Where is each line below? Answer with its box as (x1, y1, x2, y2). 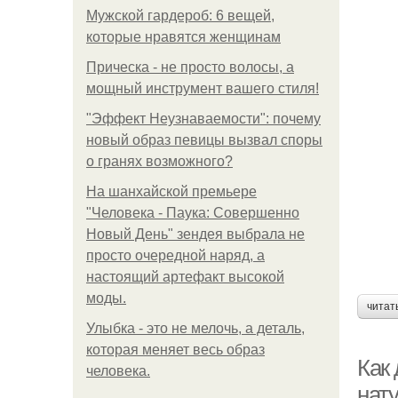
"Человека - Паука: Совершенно (86, 205, 299, 220)
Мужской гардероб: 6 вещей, (86, 8, 275, 23)
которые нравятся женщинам (86, 29, 281, 44)
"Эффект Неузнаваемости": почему (86, 111, 321, 126)
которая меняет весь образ (86, 342, 265, 357)
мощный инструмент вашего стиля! (86, 81, 319, 96)
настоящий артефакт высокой (86, 269, 284, 284)
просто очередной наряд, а (86, 248, 265, 263)
